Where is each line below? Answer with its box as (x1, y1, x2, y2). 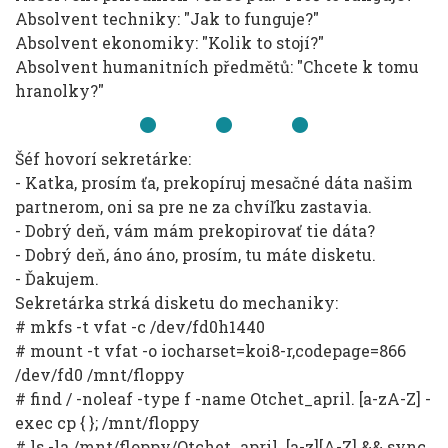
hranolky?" (15, 80, 104, 101)
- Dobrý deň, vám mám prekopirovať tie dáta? (15, 220, 375, 241)
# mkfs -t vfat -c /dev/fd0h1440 (15, 316, 265, 337)
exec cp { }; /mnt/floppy (15, 412, 200, 433)
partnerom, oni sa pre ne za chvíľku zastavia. (15, 196, 372, 217)
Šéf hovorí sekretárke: (15, 148, 191, 169)
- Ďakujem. (15, 268, 99, 289)
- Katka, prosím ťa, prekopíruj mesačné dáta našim (15, 172, 413, 193)
